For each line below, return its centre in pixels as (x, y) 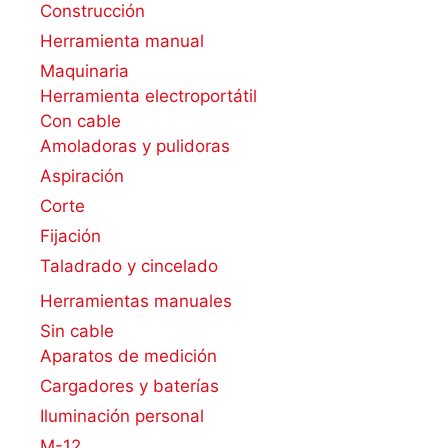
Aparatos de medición (128, 356)
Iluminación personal (122, 416)
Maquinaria (84, 71)
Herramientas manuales (136, 301)
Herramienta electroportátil (148, 96)
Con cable (80, 121)
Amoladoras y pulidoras (135, 146)
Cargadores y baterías (129, 386)
